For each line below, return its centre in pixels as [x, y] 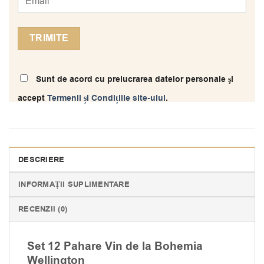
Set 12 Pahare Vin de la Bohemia [115, 247]
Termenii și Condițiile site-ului [106, 98]
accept [32, 98]
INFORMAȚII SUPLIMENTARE [74, 185]
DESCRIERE [42, 160]
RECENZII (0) [43, 209]
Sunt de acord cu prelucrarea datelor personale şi [133, 80]
